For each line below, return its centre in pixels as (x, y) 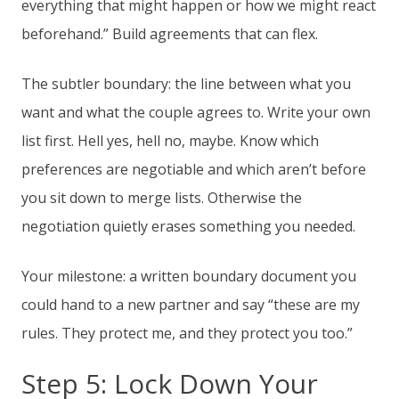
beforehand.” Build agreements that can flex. (170, 34)
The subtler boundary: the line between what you (186, 84)
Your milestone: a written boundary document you (189, 277)
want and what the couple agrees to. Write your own (196, 113)
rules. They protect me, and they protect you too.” (187, 334)
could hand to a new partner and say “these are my (191, 305)
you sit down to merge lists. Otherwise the (162, 198)
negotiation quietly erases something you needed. (188, 227)
